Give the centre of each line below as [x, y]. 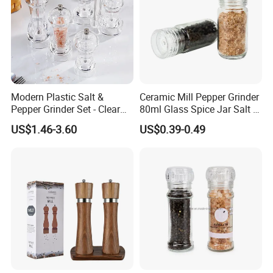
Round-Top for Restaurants [69, 121]
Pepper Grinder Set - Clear [66, 109]
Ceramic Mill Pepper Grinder [199, 97]
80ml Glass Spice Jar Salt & [199, 109]
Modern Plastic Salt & [58, 97]
